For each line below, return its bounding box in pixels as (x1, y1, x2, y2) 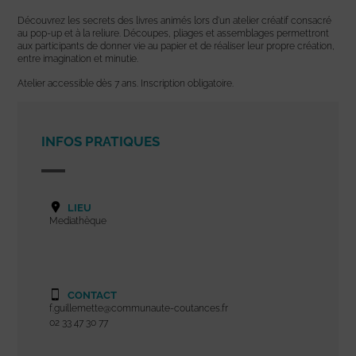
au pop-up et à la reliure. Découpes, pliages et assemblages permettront (17, 27, 330, 39)
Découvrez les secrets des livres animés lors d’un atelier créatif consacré (17, 14, 332, 26)
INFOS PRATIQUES (41, 133, 161, 149)
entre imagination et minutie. (17, 52, 139, 64)
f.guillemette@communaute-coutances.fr (49, 302, 229, 314)
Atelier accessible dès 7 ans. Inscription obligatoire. (17, 77, 234, 89)
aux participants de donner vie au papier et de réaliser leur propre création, (17, 40, 335, 52)
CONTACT (65, 288, 118, 301)
